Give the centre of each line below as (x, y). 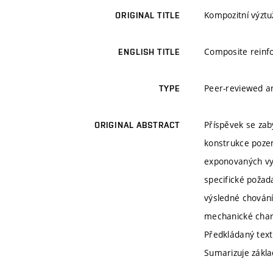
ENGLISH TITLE (149, 52)
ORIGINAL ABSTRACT (137, 125)
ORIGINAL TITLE (147, 16)
